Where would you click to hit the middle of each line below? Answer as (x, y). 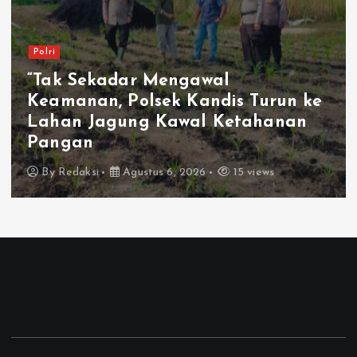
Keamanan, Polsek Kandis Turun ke (175, 101)
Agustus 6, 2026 (163, 172)
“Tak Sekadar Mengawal (129, 80)
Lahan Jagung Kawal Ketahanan (167, 122)
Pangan (60, 143)
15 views (252, 172)
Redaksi (78, 172)
